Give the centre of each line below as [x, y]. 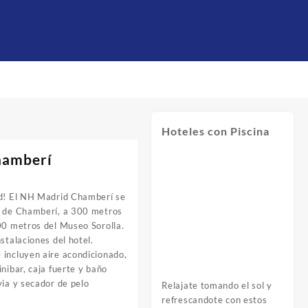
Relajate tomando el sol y [217, 285]
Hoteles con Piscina [216, 131]
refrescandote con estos [214, 299]
